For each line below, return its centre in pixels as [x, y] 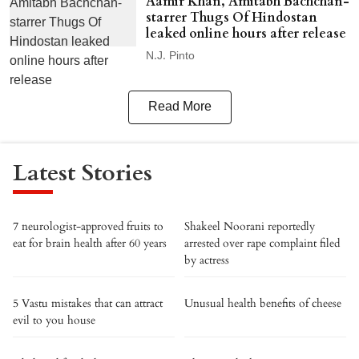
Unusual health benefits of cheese [263, 303]
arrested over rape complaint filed [262, 243]
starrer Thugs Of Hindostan [231, 18]
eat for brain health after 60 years [90, 243]
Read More [179, 107]
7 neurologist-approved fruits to [88, 226]
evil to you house [54, 320]
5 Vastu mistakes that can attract [88, 303]
